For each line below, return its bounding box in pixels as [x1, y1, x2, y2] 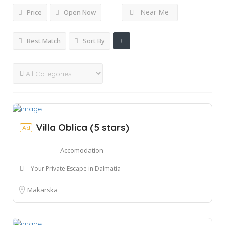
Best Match [25, 36, 61, 45]
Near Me [140, 7, 169, 17]
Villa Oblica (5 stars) [36, 121, 129, 134]
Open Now [62, 8, 96, 17]
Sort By [81, 36, 105, 45]
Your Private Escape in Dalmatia [31, 164, 121, 173]
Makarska [27, 185, 58, 195]
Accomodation [60, 146, 103, 155]
